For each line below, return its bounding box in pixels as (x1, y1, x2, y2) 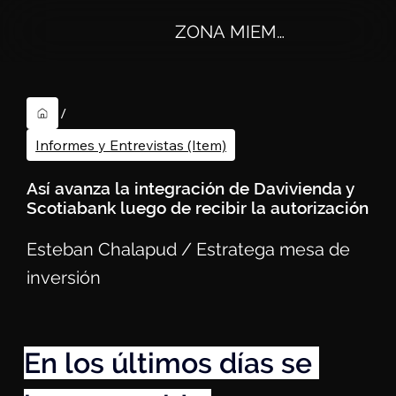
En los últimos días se (23, 346, 319, 379)
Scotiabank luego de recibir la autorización (27, 198, 369, 218)
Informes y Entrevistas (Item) (35, 136, 227, 155)
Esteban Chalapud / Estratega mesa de (27, 239, 351, 261)
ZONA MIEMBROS (175, 21, 324, 43)
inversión (27, 267, 102, 289)
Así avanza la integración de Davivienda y (27, 179, 354, 199)
